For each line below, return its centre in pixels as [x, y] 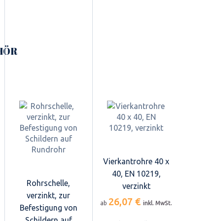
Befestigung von [48, 207]
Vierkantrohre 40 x [136, 161]
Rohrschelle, [48, 183]
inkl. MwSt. [158, 203]
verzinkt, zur [48, 195]
